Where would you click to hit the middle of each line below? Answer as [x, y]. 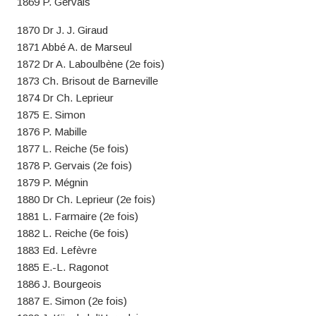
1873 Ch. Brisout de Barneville [87, 81]
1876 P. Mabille [51, 132]
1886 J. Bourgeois [59, 284]
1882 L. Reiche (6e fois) [72, 233]
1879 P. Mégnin [52, 182]
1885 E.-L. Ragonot [62, 267]
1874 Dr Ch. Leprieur [65, 98]
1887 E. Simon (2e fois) [72, 301]
